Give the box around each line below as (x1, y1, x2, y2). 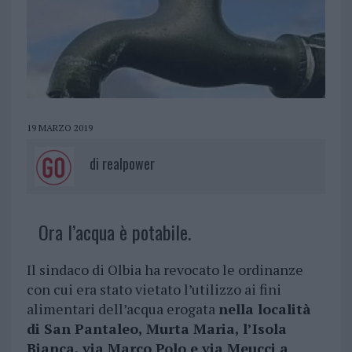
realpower (101, 153, 155, 174)
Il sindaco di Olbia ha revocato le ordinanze (26, 260, 303, 280)
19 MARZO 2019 (26, 122, 93, 134)
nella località (218, 299, 311, 319)
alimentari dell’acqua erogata (26, 299, 218, 319)
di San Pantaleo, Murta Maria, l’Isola (26, 319, 287, 339)
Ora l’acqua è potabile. (38, 218, 191, 247)
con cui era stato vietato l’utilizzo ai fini (26, 280, 281, 299)
